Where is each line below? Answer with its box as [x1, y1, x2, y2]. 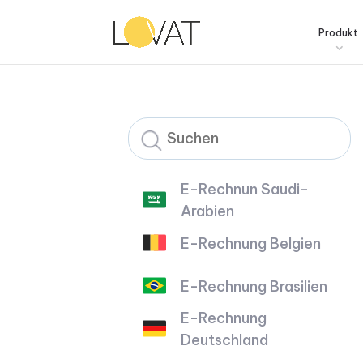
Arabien [181, 202, 235, 221]
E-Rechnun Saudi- [181, 180, 310, 199]
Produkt [318, 27, 358, 39]
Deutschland [181, 331, 269, 350]
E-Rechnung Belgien [181, 233, 322, 253]
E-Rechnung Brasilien [181, 276, 328, 296]
